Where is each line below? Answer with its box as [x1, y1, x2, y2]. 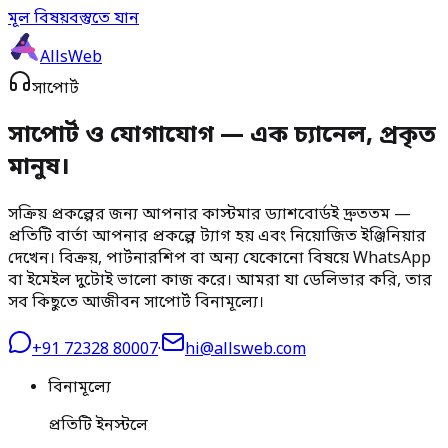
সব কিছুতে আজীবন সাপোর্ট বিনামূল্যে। [8, 291, 264, 314]
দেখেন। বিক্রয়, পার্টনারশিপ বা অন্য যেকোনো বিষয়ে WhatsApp [8, 247, 431, 270]
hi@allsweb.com [185, 338, 306, 361]
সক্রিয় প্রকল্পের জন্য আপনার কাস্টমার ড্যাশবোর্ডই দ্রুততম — [8, 203, 411, 226]
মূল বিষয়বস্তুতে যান [8, 8, 139, 30]
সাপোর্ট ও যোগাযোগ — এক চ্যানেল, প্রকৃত [8, 119, 436, 152]
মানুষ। [8, 151, 70, 184]
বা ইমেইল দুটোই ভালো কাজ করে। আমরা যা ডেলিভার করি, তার [8, 269, 432, 292]
